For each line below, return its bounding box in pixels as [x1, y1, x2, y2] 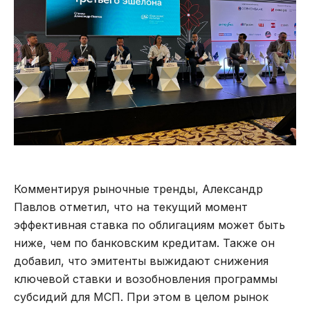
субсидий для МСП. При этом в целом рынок [14, 289, 268, 304]
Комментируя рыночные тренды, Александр [14, 181, 263, 196]
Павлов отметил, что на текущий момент [14, 199, 248, 214]
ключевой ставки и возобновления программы [14, 271, 277, 286]
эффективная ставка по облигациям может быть [14, 217, 285, 232]
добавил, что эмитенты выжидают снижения [14, 253, 268, 268]
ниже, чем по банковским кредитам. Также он [14, 235, 275, 250]
